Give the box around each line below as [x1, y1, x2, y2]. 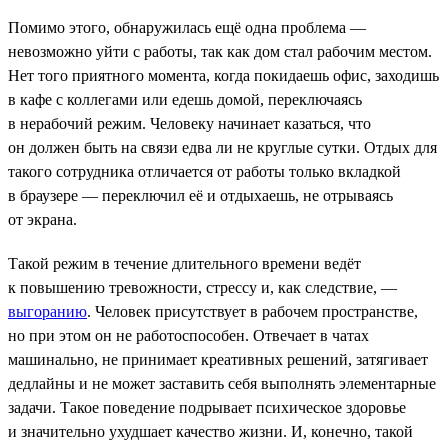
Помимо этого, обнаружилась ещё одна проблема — [8, 18, 366, 36]
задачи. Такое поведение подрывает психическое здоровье [8, 398, 406, 416]
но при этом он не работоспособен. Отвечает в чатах [8, 326, 369, 344]
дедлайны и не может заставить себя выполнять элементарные [8, 374, 436, 392]
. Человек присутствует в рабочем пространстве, [87, 302, 418, 320]
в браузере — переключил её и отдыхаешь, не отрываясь [8, 186, 393, 204]
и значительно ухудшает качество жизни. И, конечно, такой [8, 422, 413, 440]
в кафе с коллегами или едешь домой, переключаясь [8, 90, 362, 108]
